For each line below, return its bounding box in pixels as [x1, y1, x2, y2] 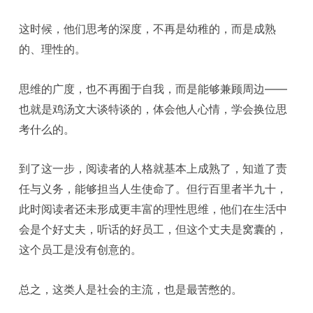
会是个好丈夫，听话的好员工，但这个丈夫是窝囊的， [19, 222, 288, 237]
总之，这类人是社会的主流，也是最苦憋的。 [19, 282, 243, 296]
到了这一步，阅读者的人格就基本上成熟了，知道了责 [19, 161, 288, 176]
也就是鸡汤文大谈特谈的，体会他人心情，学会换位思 [19, 101, 288, 116]
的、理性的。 [19, 42, 87, 57]
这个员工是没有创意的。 [19, 242, 143, 257]
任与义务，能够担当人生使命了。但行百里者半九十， [19, 182, 288, 196]
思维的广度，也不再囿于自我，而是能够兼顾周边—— [19, 81, 288, 96]
